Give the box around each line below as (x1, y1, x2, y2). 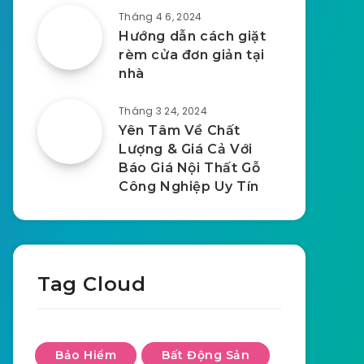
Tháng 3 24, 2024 (119, 104, 207, 118)
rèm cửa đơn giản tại (119, 47, 266, 63)
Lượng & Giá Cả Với (119, 141, 253, 157)
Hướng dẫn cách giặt (119, 28, 266, 44)
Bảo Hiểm (55, 348, 116, 362)
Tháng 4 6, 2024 (119, 10, 202, 24)
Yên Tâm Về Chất (119, 123, 241, 138)
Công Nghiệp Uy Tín (119, 179, 259, 194)
